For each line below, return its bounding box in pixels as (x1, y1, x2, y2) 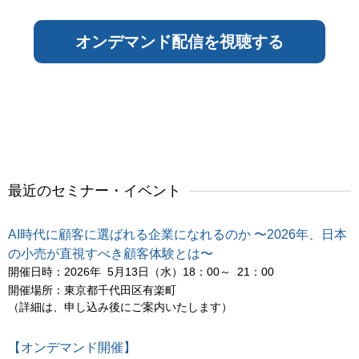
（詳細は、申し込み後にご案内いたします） (8, 300, 232, 313)
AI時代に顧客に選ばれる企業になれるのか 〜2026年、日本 (8, 227, 347, 241)
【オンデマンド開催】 (8, 340, 136, 354)
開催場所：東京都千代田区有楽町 (8, 283, 176, 296)
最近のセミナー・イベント (8, 182, 181, 199)
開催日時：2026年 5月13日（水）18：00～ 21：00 (8, 264, 274, 278)
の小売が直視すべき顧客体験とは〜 (8, 246, 213, 260)
